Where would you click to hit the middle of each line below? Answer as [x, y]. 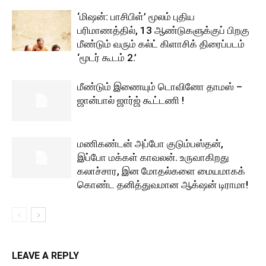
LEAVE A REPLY [45, 256]
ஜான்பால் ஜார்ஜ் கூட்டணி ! [131, 100]
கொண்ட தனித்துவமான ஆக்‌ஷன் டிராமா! [163, 185]
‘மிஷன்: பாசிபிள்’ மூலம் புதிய [136, 17]
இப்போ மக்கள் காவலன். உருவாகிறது [153, 157]
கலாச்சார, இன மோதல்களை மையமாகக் [161, 171]
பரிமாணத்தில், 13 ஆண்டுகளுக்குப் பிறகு [163, 30]
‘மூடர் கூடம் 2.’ [107, 58]
